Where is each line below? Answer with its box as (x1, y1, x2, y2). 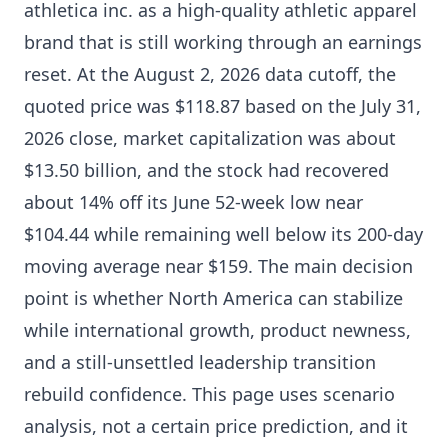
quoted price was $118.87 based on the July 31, (24, 94, 421, 118)
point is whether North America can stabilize (24, 286, 403, 310)
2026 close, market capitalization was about (24, 126, 396, 150)
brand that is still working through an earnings (24, 30, 422, 54)
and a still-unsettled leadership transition (24, 350, 376, 374)
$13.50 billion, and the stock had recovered (24, 158, 389, 182)
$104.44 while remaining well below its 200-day (24, 222, 423, 246)
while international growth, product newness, (24, 318, 411, 342)
